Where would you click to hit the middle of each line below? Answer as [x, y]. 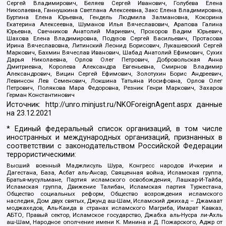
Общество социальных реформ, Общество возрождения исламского [115, 194]
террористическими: [42, 155]
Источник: [26, 105]
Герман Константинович [41, 95]
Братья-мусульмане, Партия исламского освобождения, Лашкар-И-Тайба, [115, 180]
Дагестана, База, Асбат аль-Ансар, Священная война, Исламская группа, [115, 173]
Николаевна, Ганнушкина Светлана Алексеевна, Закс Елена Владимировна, [115, 10]
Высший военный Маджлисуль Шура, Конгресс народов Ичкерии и [115, 166]
